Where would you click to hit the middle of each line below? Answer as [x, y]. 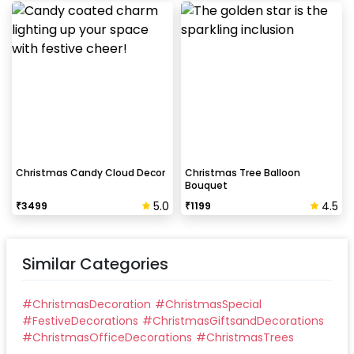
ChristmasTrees [250, 337]
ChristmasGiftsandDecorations [238, 320]
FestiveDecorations [85, 320]
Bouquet [206, 185]
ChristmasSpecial [213, 304]
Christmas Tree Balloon [243, 172]
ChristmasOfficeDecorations [112, 337]
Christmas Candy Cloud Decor [90, 172]
